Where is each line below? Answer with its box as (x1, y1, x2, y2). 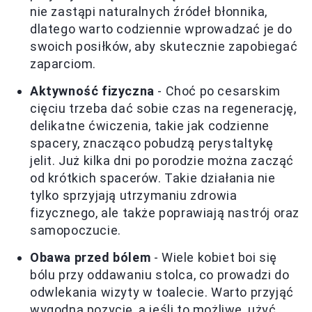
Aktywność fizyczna (30, 84, 155, 99)
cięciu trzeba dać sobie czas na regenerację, (30, 101, 297, 116)
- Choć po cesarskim (154, 84, 281, 99)
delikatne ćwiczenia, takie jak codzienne (30, 118, 270, 134)
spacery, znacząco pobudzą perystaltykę (30, 136, 274, 151)
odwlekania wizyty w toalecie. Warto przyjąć (30, 285, 294, 300)
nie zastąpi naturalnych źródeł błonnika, (30, 4, 268, 19)
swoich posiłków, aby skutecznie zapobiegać (30, 39, 298, 54)
